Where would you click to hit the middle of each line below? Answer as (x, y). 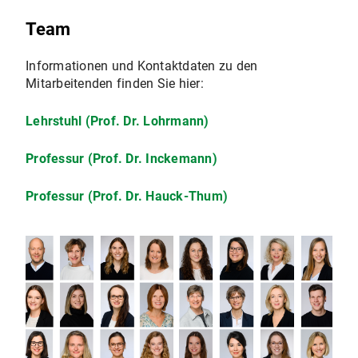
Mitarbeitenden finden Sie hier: (115, 84)
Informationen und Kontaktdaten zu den (142, 66)
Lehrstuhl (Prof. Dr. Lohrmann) (117, 121)
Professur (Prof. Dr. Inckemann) (121, 159)
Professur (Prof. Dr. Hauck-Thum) (127, 197)
